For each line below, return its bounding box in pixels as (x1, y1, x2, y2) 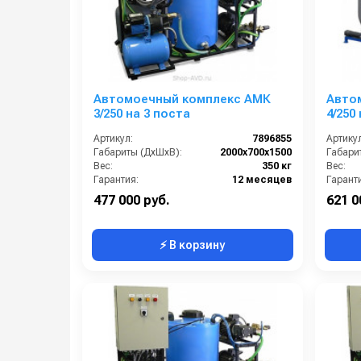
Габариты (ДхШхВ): (93, 146, 182, 158)
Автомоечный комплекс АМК (93, 91, 271, 106)
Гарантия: (93, 173, 139, 185)
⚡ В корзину (160, 238, 226, 251)
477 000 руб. (93, 192, 170, 208)
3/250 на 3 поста (93, 106, 190, 121)
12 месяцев (231, 173, 292, 185)
